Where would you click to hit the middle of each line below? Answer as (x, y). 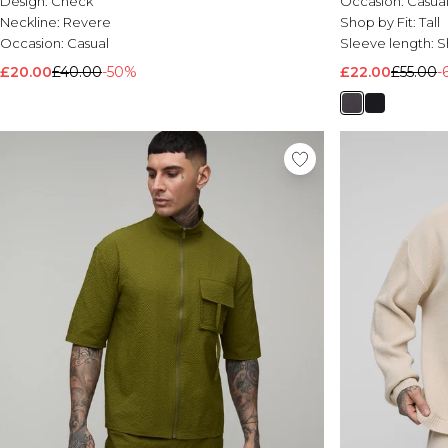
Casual (88, 43)
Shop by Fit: (379, 22)
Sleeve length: (388, 43)
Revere (87, 22)
